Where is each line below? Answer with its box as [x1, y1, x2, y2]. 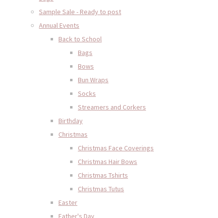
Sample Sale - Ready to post [39, 7, 121, 16]
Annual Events [39, 20, 79, 30]
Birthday [58, 116, 83, 125]
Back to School [58, 34, 102, 43]
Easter [58, 198, 77, 207]
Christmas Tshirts [78, 170, 128, 180]
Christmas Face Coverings [78, 143, 154, 152]
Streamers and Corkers [78, 102, 146, 111]
